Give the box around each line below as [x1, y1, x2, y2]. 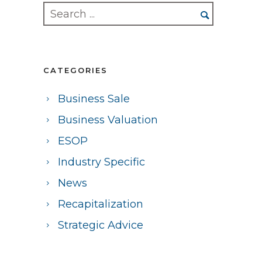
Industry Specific [58, 156, 145, 169]
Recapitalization [58, 198, 143, 211]
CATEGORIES [43, 65, 108, 75]
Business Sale [58, 92, 130, 106]
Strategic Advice [58, 219, 143, 232]
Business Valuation [58, 113, 158, 127]
